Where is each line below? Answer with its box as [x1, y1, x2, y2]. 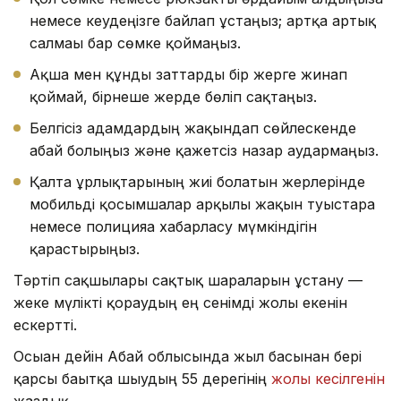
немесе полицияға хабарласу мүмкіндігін [30, 218, 317, 236]
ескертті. [13, 316, 77, 335]
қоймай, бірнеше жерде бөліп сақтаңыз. [30, 88, 317, 107]
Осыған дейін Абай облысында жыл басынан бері [13, 347, 362, 366]
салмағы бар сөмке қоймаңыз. [30, 34, 241, 53]
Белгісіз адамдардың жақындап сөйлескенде [30, 119, 356, 138]
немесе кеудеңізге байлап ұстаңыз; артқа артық [30, 12, 376, 30]
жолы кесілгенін [271, 370, 385, 388]
